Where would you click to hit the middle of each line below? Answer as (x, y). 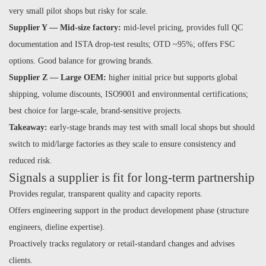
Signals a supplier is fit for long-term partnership (132, 178)
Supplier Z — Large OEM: (58, 77)
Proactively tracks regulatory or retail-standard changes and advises (122, 244)
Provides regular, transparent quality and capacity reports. (106, 194)
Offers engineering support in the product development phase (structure (129, 210)
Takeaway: (28, 127)
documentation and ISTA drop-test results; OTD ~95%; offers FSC (122, 44)
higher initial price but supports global (172, 77)
